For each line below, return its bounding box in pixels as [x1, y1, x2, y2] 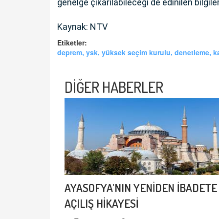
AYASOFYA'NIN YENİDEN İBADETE [65, 180, 217, 195]
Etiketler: [57, 38, 87, 48]
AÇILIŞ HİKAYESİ [65, 196, 138, 211]
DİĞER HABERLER [65, 78, 163, 97]
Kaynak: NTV [57, 22, 108, 32]
